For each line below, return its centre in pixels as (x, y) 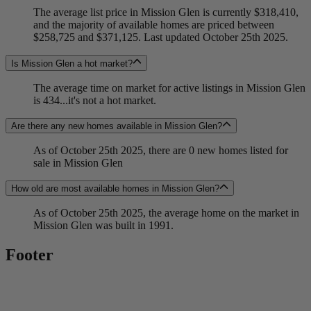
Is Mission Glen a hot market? (72, 63)
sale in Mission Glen (78, 162)
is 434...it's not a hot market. (95, 100)
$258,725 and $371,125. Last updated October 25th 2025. (161, 37)
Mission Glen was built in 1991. (103, 226)
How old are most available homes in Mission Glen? (115, 189)
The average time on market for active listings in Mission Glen (169, 87)
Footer (30, 255)
